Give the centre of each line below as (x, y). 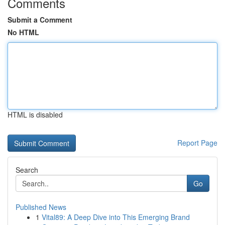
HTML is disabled (35, 115)
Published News (41, 207)
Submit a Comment (40, 20)
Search (27, 170)
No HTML (23, 32)
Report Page (197, 143)
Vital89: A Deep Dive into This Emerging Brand (116, 217)
